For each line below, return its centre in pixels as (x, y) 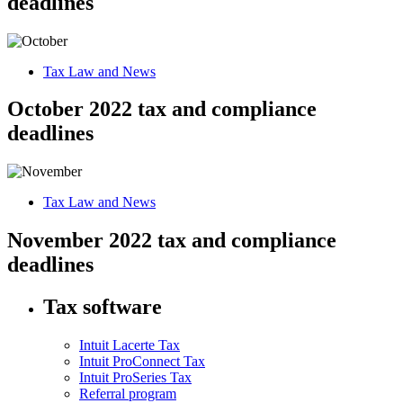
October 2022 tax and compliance (162, 109)
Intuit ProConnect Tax (142, 362)
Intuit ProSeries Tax (135, 378)
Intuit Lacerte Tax (130, 345)
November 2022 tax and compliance (172, 241)
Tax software (103, 307)
